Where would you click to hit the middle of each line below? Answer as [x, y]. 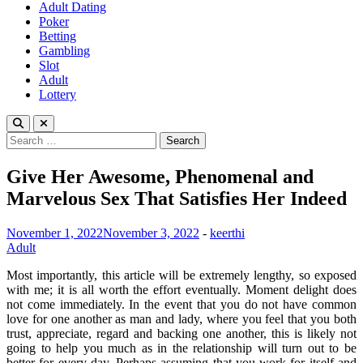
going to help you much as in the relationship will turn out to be [181, 348]
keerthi [227, 233]
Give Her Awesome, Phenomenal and [160, 176]
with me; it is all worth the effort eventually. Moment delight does [181, 289]
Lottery [58, 94]
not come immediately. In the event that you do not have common [181, 304]
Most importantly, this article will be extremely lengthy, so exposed [181, 275]
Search [23, 138]
